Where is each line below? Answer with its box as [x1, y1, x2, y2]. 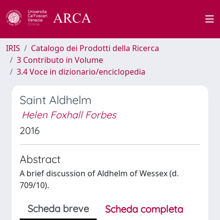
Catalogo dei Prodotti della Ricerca [31, 43, 159, 54]
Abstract [20, 152, 60, 165]
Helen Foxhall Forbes [22, 109, 116, 121]
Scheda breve [27, 202, 89, 215]
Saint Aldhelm [20, 93, 91, 107]
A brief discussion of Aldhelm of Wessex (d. [20, 168, 179, 179]
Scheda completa [105, 203, 183, 215]
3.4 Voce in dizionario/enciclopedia [17, 66, 145, 77]
